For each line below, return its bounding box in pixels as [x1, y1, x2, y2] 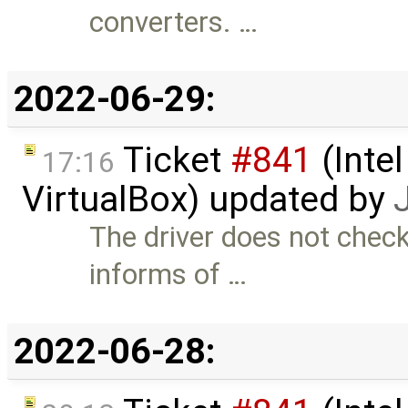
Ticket [115, 138, 230, 181]
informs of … [89, 257, 248, 291]
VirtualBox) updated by [22, 178, 393, 220]
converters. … [89, 5, 259, 39]
